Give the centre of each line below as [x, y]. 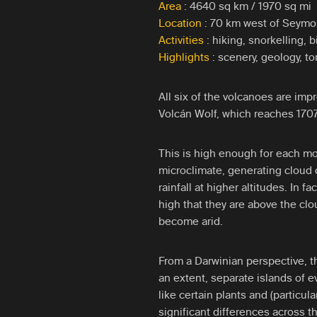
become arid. [191, 221]
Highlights [184, 57]
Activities [181, 40]
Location [180, 23]
